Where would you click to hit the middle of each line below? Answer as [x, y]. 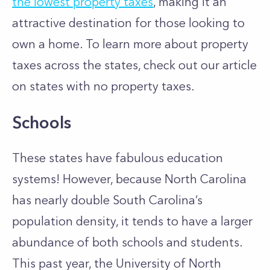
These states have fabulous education [118, 158]
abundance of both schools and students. [127, 242]
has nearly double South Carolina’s [107, 200]
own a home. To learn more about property [130, 44]
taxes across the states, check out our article [134, 65]
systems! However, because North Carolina [129, 179]
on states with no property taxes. [103, 86]
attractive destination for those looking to [128, 23]
